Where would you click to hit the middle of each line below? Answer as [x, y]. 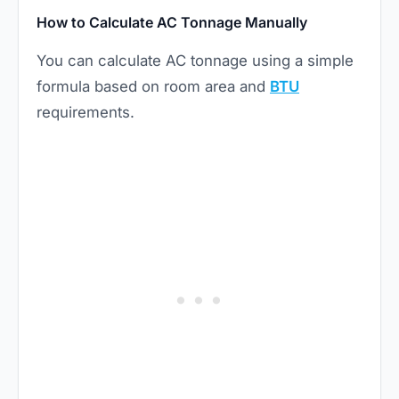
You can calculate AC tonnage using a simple [195, 60]
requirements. [85, 112]
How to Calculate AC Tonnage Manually [172, 22]
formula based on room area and [153, 86]
